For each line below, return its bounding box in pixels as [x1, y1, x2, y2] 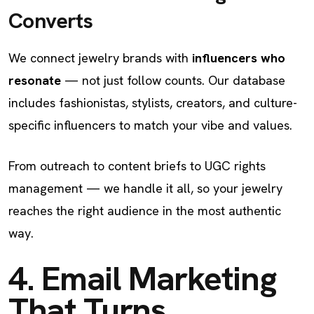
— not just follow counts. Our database [61, 72, 285, 88]
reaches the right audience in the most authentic [8, 203, 281, 219]
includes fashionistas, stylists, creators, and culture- [8, 95, 297, 111]
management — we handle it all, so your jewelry [8, 180, 282, 196]
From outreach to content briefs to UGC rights [8, 158, 266, 174]
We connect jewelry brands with [8, 50, 192, 66]
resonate [8, 72, 61, 88]
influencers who [192, 50, 285, 66]
